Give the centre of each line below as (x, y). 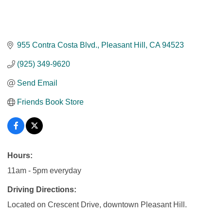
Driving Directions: (42, 190)
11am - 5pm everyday (44, 171)
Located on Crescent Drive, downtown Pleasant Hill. (97, 205)
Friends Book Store (50, 102)
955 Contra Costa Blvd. (57, 45)
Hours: (20, 156)
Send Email (37, 83)
